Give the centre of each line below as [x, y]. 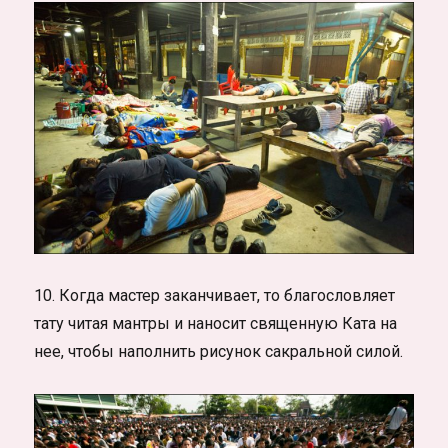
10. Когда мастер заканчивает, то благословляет [215, 296]
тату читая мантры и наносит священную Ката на [216, 324]
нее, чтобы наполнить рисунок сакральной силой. [219, 352]
